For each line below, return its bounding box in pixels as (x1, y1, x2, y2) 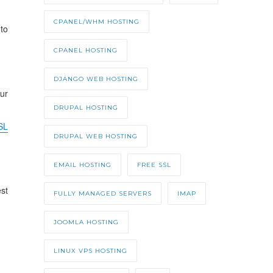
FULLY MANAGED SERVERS (53, 190, 152, 198)
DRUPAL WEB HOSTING (53, 132, 138, 141)
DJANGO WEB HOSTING (53, 75, 138, 83)
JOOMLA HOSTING (53, 218, 119, 227)
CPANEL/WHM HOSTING (53, 18, 140, 26)
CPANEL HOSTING (53, 46, 118, 55)
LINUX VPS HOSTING (53, 247, 127, 255)
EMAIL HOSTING (53, 161, 112, 169)
